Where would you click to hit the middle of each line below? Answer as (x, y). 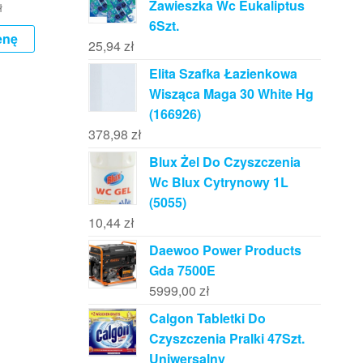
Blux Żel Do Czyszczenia (224, 162)
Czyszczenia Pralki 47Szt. (226, 339)
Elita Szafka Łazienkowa (223, 74)
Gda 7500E (182, 271)
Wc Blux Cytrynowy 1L (218, 182)
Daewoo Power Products (225, 250)
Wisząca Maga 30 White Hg (231, 94)
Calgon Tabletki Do (207, 318)
